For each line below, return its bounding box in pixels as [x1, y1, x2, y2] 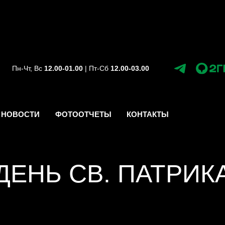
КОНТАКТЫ [127, 110, 169, 119]
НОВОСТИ [1, 110, 40, 119]
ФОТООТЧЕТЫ [55, 110, 111, 119]
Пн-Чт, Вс [12, 64, 44, 72]
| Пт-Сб [83, 64, 110, 72]
